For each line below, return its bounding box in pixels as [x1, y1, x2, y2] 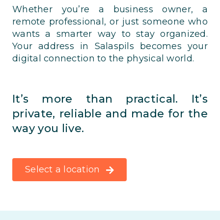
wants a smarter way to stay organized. [12, 28, 208, 40]
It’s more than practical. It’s [12, 92, 208, 106]
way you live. [12, 122, 84, 136]
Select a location [25, 164, 100, 175]
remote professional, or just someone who [12, 16, 208, 27]
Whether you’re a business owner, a [12, 4, 208, 15]
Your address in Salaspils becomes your [12, 41, 208, 52]
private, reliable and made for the [12, 107, 208, 121]
